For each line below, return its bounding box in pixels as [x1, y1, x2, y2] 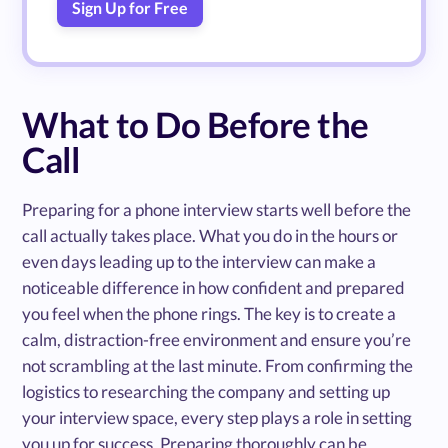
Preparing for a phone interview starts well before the [22, 198, 412, 220]
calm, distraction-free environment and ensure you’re [22, 328, 412, 350]
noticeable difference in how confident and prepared [22, 276, 406, 298]
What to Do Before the [22, 102, 369, 145]
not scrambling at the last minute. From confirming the [22, 354, 414, 376]
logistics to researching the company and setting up [22, 380, 391, 402]
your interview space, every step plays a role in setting [22, 406, 413, 428]
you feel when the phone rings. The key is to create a [22, 302, 397, 324]
